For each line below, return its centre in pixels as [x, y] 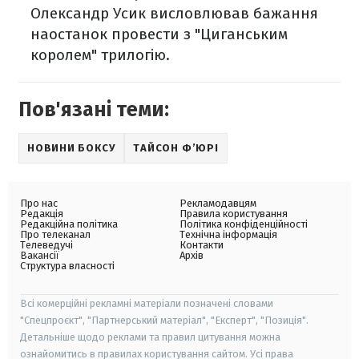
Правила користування [234, 213]
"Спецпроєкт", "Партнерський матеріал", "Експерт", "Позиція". [164, 320]
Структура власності [67, 265]
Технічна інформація [228, 234]
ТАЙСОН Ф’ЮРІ [176, 147]
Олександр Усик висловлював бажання [174, 13]
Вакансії [40, 255]
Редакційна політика [69, 224]
